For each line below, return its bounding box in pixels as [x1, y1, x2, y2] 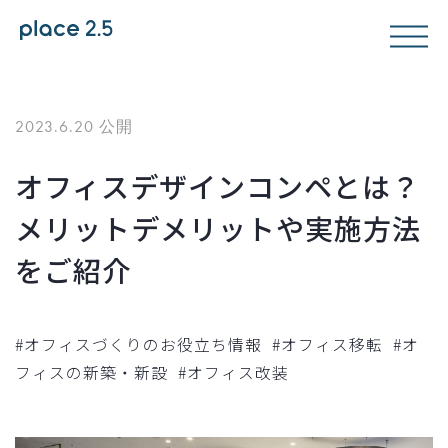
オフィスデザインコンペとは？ [15, 166, 420, 206]
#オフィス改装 [178, 361, 289, 384]
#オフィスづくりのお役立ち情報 [15, 333, 262, 356]
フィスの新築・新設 [15, 361, 168, 384]
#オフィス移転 [272, 333, 383, 356]
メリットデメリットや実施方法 [15, 208, 421, 248]
